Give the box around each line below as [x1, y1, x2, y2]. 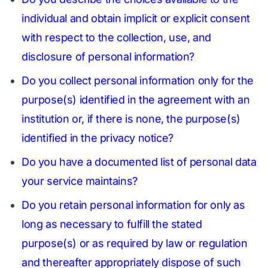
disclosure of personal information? [22, 50, 195, 63]
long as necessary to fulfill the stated [22, 218, 202, 230]
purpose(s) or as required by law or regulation [22, 237, 248, 249]
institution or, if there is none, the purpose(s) [22, 112, 240, 125]
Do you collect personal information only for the [22, 74, 254, 87]
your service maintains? [22, 175, 138, 187]
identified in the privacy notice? [22, 132, 173, 144]
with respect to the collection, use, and [22, 31, 212, 44]
